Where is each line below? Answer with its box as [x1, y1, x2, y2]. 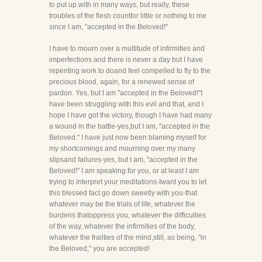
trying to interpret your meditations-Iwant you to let [49, 178, 206, 186]
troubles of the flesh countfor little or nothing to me [49, 12, 206, 20]
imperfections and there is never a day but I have [49, 56, 203, 64]
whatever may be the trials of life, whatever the [49, 200, 195, 208]
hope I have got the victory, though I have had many [49, 111, 212, 119]
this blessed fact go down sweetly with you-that [49, 189, 197, 197]
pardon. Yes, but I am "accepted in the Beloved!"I [49, 89, 202, 97]
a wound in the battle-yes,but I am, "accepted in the [49, 122, 210, 130]
